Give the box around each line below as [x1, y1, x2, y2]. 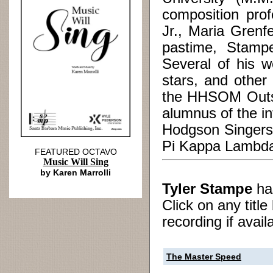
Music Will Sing [43, 157, 108, 167]
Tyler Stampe [162, 181, 252, 197]
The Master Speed [166, 252, 241, 261]
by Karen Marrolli [40, 168, 111, 177]
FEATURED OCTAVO [34, 147, 117, 157]
